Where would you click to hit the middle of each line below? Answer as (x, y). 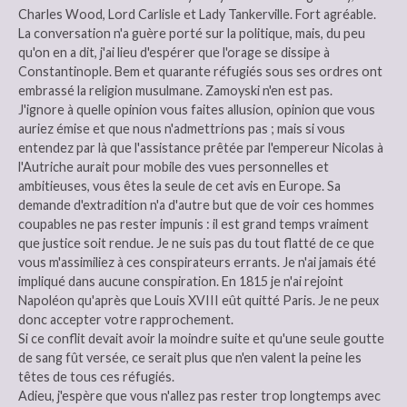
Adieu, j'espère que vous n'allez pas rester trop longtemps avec (199, 395)
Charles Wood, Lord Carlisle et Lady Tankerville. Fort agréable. (197, 14)
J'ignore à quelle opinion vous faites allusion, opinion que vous (197, 109)
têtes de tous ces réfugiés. (96, 376)
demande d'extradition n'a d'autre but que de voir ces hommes (196, 204)
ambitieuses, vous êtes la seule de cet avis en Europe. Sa (179, 185)
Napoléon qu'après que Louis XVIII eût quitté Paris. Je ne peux (199, 300)
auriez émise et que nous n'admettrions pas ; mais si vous (182, 128)
